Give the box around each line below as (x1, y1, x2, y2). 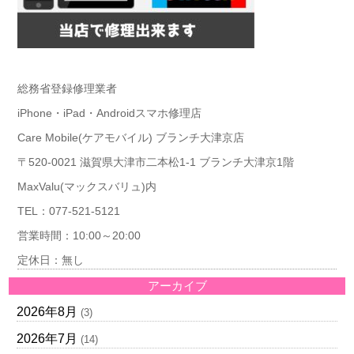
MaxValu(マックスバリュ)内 (17, 180, 156, 193)
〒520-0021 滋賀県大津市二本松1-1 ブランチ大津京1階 (17, 156, 294, 168)
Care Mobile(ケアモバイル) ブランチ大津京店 (17, 131, 244, 144)
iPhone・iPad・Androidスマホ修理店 (17, 107, 201, 119)
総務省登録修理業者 (17, 82, 117, 95)
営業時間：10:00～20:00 (17, 229, 141, 242)
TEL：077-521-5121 (17, 205, 120, 217)
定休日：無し (17, 254, 84, 266)
